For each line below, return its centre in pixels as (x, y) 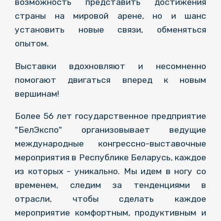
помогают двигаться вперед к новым (110, 80)
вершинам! (37, 93)
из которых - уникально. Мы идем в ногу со (110, 171)
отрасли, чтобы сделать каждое (110, 199)
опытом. (32, 44)
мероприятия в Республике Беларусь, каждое (110, 158)
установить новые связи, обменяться (110, 30)
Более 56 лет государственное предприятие (110, 116)
